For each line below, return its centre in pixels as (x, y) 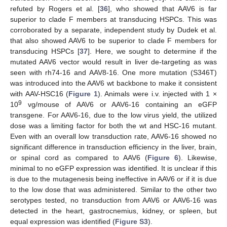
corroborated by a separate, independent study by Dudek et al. (113, 30)
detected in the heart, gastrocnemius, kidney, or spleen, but (113, 211)
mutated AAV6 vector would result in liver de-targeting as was (113, 62)
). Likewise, (198, 157)
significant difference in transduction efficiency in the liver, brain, (113, 147)
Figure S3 (131, 221)
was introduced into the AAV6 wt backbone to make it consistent (113, 83)
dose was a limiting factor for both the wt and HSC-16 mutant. (113, 125)
